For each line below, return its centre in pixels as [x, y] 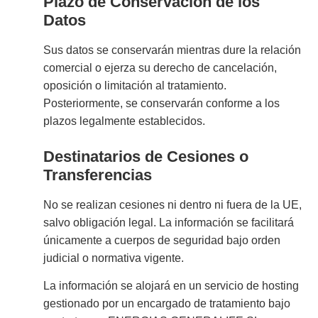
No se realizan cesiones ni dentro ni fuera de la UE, [173, 204]
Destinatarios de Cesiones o [146, 156]
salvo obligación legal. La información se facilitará [169, 222]
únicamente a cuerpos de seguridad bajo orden [162, 240]
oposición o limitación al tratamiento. [135, 85]
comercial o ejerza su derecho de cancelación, [160, 67]
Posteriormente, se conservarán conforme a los [162, 103]
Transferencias [98, 175]
